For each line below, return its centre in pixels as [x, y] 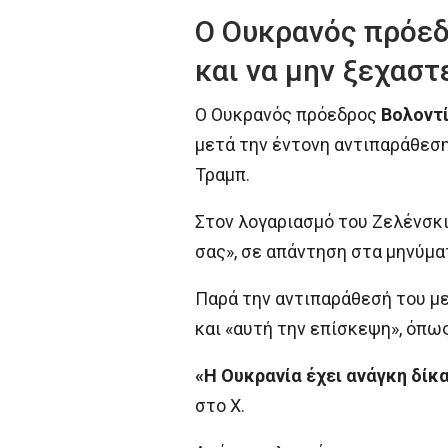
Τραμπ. [222, 175]
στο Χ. [219, 406]
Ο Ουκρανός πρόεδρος [287, 115]
